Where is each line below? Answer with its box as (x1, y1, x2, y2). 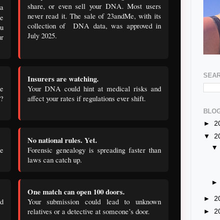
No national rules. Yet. (27, 135, 97, 146)
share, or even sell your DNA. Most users (27, 1, 161, 11)
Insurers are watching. (27, 73, 99, 84)
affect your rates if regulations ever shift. (27, 93, 146, 104)
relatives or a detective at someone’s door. (27, 206, 150, 217)
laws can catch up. (27, 155, 82, 165)
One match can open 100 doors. (27, 186, 125, 197)
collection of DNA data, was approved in (27, 21, 161, 31)
